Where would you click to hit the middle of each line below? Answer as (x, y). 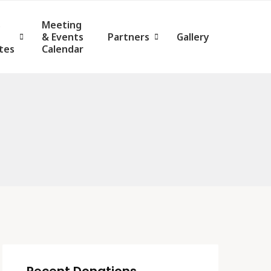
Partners (129, 37)
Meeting (62, 25)
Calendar (63, 49)
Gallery (193, 37)
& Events (63, 37)
